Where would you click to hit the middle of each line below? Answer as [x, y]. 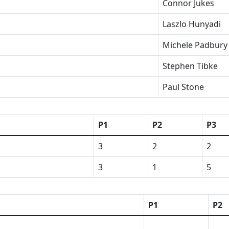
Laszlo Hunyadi [192, 24]
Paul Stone [183, 87]
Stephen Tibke [190, 66]
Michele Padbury [195, 45]
